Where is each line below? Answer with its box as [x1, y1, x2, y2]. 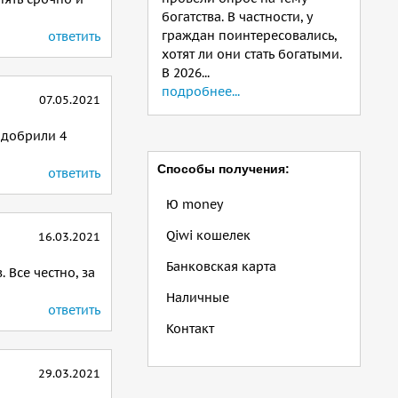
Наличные [166, 290, 229, 306]
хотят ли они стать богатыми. [162, 46, 342, 62]
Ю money [166, 196, 223, 212]
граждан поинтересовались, [162, 28, 337, 44]
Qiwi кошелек [166, 227, 251, 243]
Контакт [166, 321, 214, 337]
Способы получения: [157, 162, 290, 176]
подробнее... [162, 84, 240, 99]
